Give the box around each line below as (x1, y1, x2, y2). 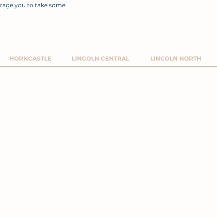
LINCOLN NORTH (150, 55, 201, 62)
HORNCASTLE (9, 55, 52, 62)
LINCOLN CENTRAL (72, 55, 130, 62)
